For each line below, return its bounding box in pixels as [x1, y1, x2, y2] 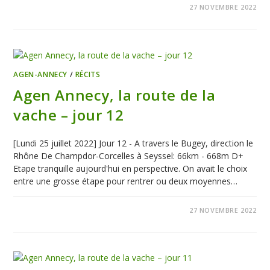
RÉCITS [75, 69, 101, 80]
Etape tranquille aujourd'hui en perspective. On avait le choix [13, 162, 248, 174]
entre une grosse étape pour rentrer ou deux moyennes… [13, 175, 238, 187]
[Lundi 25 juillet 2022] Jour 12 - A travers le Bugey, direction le [13, 137, 254, 149]
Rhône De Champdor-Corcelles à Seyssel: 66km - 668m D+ [13, 149, 244, 162]
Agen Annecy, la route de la [13, 84, 216, 105]
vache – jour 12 [13, 104, 124, 125]
